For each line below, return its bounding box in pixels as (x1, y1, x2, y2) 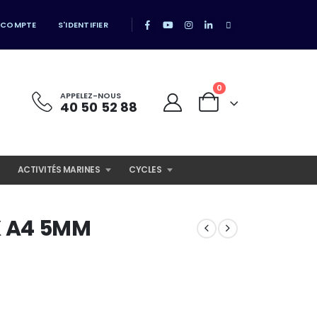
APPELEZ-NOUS (59, 90, 121, 101)
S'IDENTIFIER (57, 19, 109, 30)
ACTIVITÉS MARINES (17, 163, 100, 175)
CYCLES (129, 163, 161, 175)
